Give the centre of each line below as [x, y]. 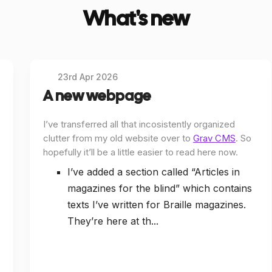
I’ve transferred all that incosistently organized [76, 124]
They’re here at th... [113, 221]
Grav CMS [214, 138]
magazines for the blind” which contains [159, 188]
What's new [136, 19]
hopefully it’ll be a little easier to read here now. [140, 152]
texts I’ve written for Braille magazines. [156, 204]
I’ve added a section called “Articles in [153, 172]
